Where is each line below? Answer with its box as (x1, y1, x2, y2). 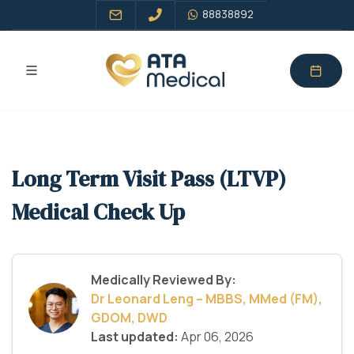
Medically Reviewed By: (91, 271, 236, 288)
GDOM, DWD (91, 309, 168, 326)
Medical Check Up (12, 197, 185, 227)
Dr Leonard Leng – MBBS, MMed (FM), (91, 290, 322, 307)
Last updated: (91, 328, 179, 345)
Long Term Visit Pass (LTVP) (12, 164, 286, 194)
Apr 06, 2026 (179, 328, 254, 345)
